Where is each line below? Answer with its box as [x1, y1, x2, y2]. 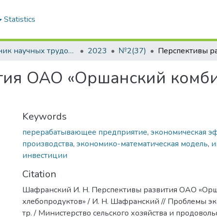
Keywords [22, 110, 67, 123]
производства [22, 139, 73, 149]
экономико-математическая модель [77, 139, 208, 149]
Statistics [4, 14, 36, 25]
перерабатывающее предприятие [22, 127, 147, 138]
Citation [22, 168, 56, 181]
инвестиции [22, 150, 67, 161]
